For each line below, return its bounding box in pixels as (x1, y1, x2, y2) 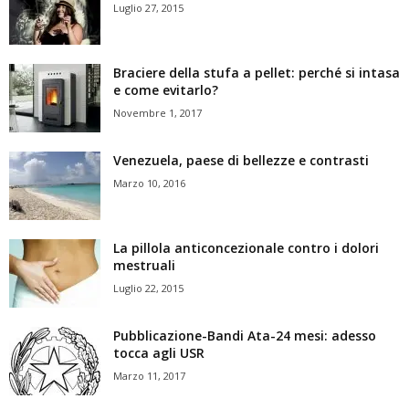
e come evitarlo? (113, 81, 218, 100)
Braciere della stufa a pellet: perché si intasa (113, 64, 400, 82)
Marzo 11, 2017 (113, 369, 185, 383)
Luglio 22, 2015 (113, 281, 184, 296)
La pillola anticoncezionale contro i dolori (113, 239, 379, 257)
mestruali (113, 257, 175, 275)
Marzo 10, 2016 (113, 176, 185, 191)
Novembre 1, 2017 (113, 106, 202, 121)
